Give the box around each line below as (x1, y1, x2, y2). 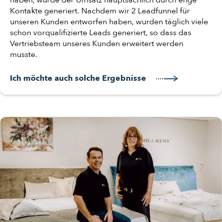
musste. (10, 49, 37, 60)
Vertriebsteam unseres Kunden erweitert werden (10, 38, 183, 50)
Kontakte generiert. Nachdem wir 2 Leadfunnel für (10, 5, 190, 17)
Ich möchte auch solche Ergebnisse (10, 73, 146, 84)
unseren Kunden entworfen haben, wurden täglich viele (10, 16, 208, 28)
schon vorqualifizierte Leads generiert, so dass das (10, 27, 191, 39)
